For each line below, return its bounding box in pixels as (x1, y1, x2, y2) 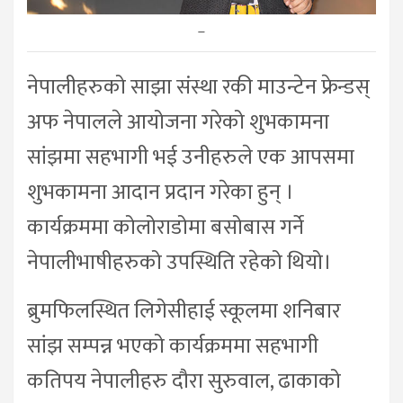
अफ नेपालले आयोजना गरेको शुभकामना (27, 103, 329, 140)
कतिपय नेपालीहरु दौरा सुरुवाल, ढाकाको (27, 363, 341, 399)
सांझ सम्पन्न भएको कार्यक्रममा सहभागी (27, 327, 318, 364)
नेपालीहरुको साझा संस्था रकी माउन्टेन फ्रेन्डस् (27, 68, 370, 105)
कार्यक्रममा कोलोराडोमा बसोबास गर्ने (27, 209, 304, 246)
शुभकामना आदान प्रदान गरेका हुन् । (27, 174, 294, 210)
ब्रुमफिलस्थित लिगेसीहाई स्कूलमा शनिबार (27, 292, 341, 329)
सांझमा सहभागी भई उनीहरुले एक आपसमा (27, 139, 354, 175)
